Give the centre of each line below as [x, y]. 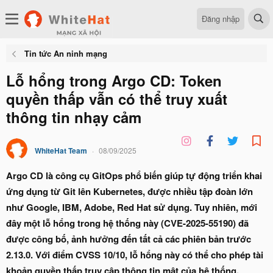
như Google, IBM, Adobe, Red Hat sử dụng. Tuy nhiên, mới [132, 207]
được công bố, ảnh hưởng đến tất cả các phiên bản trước [129, 239]
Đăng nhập [221, 18]
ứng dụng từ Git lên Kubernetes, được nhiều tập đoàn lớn [129, 191]
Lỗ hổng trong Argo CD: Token [114, 80]
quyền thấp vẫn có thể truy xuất [117, 99]
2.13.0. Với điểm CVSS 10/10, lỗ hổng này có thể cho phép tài [135, 255]
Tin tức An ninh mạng [66, 53]
